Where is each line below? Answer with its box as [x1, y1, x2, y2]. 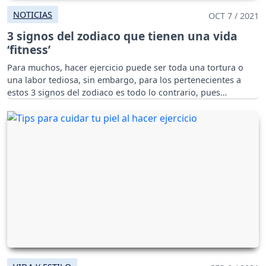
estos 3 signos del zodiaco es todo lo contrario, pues [7, 86, 220, 98]
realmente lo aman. [7, 99, 88, 110]
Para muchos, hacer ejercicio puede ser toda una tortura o [7, 61, 243, 73]
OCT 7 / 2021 [208, 9, 259, 21]
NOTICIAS [13, 8, 52, 20]
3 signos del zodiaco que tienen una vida [7, 27, 237, 44]
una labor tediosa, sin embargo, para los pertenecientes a [7, 74, 241, 85]
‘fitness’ [7, 41, 50, 58]
